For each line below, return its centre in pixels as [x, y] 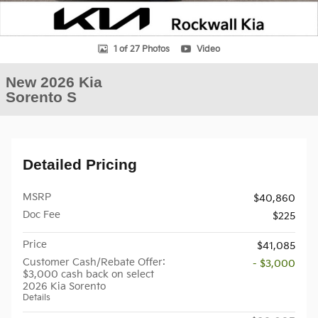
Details [37, 298]
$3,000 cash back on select [88, 274]
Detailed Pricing [80, 164]
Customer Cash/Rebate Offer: [94, 262]
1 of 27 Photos [142, 49]
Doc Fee [42, 215]
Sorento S [41, 97]
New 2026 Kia [54, 82]
